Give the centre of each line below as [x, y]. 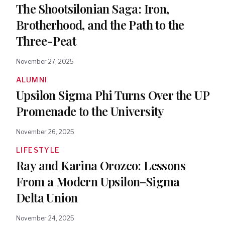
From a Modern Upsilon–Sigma [98, 181]
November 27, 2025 [45, 62]
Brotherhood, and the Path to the [100, 25]
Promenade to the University [90, 111]
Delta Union [47, 197]
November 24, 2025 [45, 218]
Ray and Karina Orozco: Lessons [101, 165]
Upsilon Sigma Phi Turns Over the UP [113, 95]
